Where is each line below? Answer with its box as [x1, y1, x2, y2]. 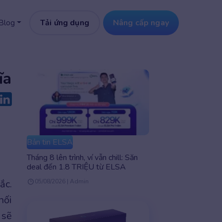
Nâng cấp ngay [112, 17, 169, 28]
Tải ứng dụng [40, 17, 89, 28]
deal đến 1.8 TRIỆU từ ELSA [26, 162, 126, 173]
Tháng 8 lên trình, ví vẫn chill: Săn [26, 152, 138, 164]
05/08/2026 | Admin [34, 177, 89, 186]
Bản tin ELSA [26, 137, 73, 148]
